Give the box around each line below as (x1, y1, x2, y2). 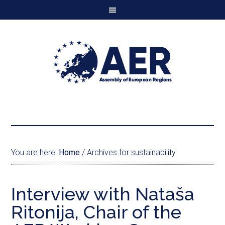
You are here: (11, 148, 59, 157)
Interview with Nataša (11, 183, 195, 204)
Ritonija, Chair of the (11, 201, 182, 222)
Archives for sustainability (85, 148, 176, 157)
